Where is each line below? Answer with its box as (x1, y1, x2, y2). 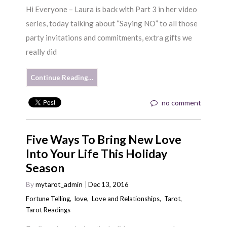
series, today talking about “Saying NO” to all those (26, 18, 198, 28)
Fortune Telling (26, 194, 70, 203)
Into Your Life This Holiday (26, 146, 168, 161)
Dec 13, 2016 (88, 180, 129, 188)
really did (26, 47, 57, 56)
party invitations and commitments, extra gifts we (26, 32, 193, 42)
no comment (161, 98, 201, 107)
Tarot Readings (26, 205, 71, 214)
